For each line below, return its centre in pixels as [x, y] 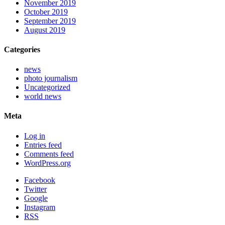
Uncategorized [47, 87]
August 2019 [45, 30]
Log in [35, 136]
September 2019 [50, 21]
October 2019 [46, 12]
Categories [22, 49]
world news [43, 96]
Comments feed [49, 154]
